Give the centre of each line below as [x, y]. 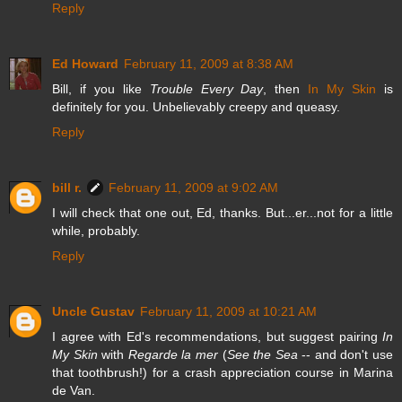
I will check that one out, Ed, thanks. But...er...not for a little [223, 212]
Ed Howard [85, 63]
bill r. [67, 187]
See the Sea [262, 354]
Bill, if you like [101, 88]
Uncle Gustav [93, 311]
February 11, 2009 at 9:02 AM [193, 187]
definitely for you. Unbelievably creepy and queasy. [196, 106]
